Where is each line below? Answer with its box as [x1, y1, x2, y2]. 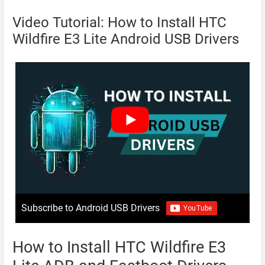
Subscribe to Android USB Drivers [21, 202, 160, 214]
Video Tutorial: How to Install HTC [12, 14, 227, 31]
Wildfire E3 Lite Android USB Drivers [12, 30, 239, 47]
